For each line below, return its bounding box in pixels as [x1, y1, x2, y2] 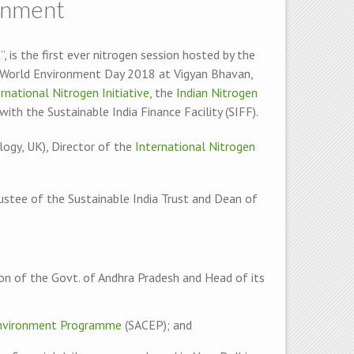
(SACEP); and [122, 316, 192, 333]
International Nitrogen [135, 137, 255, 154]
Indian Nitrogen [176, 84, 258, 100]
